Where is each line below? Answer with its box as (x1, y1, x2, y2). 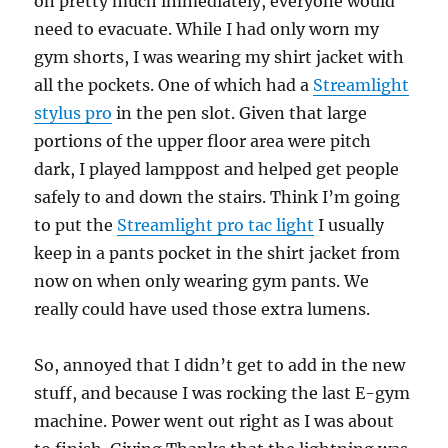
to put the (34, 215, 118, 236)
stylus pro (34, 103, 113, 124)
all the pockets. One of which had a (34, 75, 314, 96)
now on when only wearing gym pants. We (34, 271, 370, 292)
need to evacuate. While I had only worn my (34, 19, 380, 40)
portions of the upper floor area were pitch (34, 131, 372, 152)
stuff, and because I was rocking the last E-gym (34, 383, 411, 404)
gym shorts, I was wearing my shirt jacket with (34, 47, 405, 68)
